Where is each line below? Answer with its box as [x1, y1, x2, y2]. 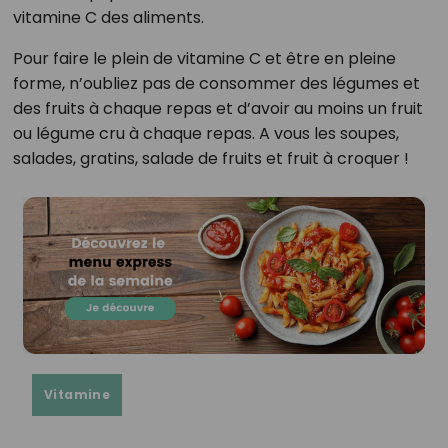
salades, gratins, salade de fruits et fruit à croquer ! [12, 147, 409, 171]
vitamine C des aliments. [12, 6, 204, 30]
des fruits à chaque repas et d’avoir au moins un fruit [12, 97, 423, 121]
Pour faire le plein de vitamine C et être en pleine [12, 47, 396, 71]
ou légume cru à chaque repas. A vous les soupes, [12, 122, 399, 146]
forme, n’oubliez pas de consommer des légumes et [12, 72, 420, 96]
